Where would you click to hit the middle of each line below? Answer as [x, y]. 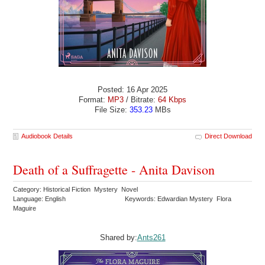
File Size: [112, 110]
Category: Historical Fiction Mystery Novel [77, 189]
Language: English [40, 198]
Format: [93, 100]
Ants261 [151, 237]
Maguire [26, 208]
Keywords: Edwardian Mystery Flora [178, 198]
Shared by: [118, 237]
